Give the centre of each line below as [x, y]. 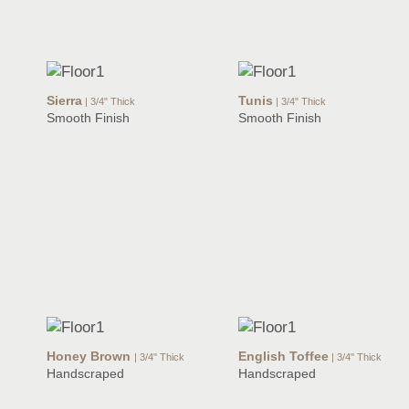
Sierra [64, 101]
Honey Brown [90, 357]
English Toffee [283, 357]
